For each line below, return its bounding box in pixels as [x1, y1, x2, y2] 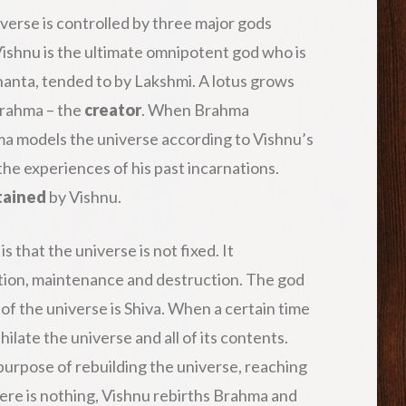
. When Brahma [141, 99, 249, 120]
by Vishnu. [46, 186, 121, 207]
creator [84, 99, 141, 120]
